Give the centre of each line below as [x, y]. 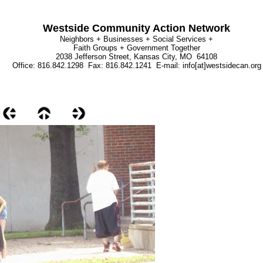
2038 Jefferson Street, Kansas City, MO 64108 [136, 57]
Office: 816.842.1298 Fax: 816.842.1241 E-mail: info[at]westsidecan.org [136, 65]
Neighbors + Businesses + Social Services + [136, 39]
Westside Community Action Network [136, 28]
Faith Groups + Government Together [136, 48]
